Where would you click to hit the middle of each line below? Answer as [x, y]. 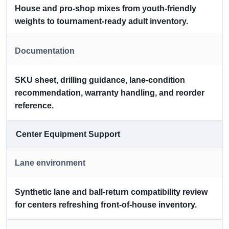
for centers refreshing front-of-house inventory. [106, 205]
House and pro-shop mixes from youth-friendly [106, 9]
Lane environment [50, 163]
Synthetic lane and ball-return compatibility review [111, 192]
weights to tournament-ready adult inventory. [101, 21]
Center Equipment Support [68, 134]
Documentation [45, 51]
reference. [34, 106]
